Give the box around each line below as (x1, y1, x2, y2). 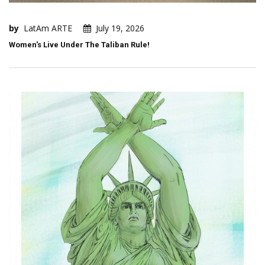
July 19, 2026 (96, 22, 144, 34)
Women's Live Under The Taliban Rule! (9, 40, 150, 50)
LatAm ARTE (24, 22, 72, 34)
